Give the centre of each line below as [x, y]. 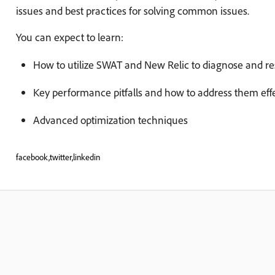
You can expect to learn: [69, 37]
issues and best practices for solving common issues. [132, 11]
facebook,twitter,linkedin [58, 157]
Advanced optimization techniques [110, 120]
